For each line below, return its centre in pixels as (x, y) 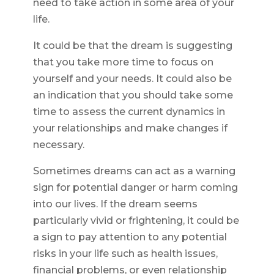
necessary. (58, 145)
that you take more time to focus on (123, 62)
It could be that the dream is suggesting (132, 46)
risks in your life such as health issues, (125, 254)
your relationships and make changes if (130, 128)
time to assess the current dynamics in (129, 112)
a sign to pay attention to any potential (130, 237)
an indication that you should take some (133, 95)
